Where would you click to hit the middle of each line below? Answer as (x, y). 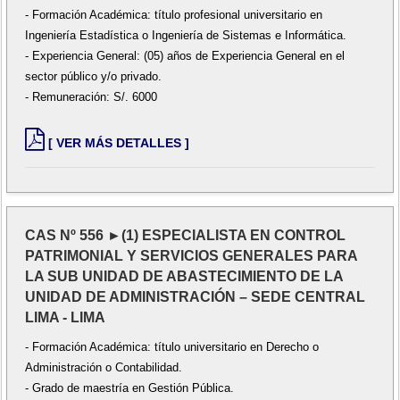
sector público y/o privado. (94, 77)
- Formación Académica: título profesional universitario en (174, 15)
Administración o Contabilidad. (104, 367)
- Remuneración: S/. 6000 (92, 97)
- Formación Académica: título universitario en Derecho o (172, 346)
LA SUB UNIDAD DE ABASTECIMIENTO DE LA (184, 276)
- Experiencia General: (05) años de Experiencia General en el (185, 56)
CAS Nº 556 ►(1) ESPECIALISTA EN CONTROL (186, 235)
